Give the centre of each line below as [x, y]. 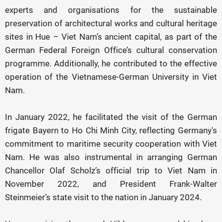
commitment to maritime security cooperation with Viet [111, 144]
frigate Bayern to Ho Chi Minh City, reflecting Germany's [111, 130]
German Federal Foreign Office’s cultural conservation [111, 50]
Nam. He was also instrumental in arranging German [111, 157]
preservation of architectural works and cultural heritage [111, 23]
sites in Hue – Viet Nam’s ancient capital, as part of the [111, 37]
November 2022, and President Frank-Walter [111, 184]
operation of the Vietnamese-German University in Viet [111, 77]
